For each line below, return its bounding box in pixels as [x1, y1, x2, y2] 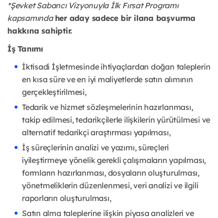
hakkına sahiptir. [7, 26, 73, 36]
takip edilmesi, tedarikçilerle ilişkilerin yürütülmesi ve [22, 115, 211, 125]
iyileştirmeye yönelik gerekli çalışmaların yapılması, [22, 155, 206, 165]
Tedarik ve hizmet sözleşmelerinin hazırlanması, [22, 102, 193, 112]
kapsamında [7, 13, 55, 23]
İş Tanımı [7, 44, 43, 54]
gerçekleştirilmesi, [22, 87, 87, 97]
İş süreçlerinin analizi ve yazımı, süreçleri [22, 143, 169, 153]
